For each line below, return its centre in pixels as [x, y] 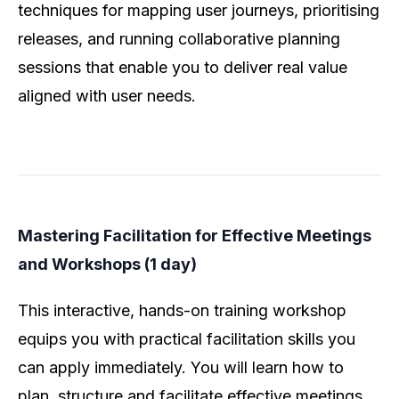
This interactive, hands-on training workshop [182, 311]
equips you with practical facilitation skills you [187, 339]
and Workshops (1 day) [107, 265]
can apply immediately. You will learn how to [181, 368]
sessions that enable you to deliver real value [183, 68]
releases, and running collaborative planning [179, 39]
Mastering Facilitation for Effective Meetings [195, 236]
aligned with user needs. [107, 96]
